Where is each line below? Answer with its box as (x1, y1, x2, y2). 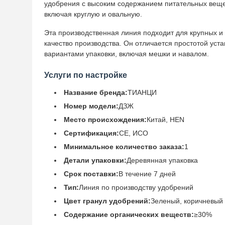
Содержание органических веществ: (64, 210, 194, 218)
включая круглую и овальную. (44, 10, 142, 18)
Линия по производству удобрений (79, 183, 193, 191)
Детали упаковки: (64, 156, 127, 164)
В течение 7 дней (119, 170, 176, 178)
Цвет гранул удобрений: (64, 197, 151, 205)
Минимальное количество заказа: (64, 143, 184, 151)
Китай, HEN (147, 116, 184, 124)
